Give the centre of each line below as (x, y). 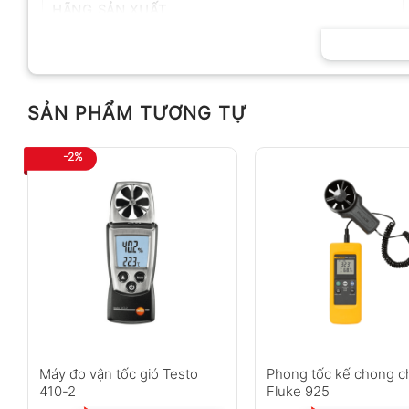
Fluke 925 (299, 391)
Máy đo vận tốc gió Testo (118, 373)
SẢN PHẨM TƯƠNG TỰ (137, 113)
